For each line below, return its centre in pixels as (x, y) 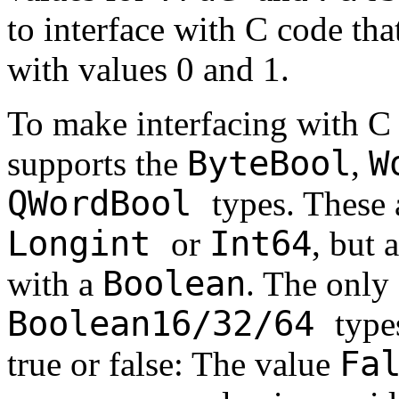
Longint (89, 244)
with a (55, 284)
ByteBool (269, 164)
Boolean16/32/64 (171, 324)
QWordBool (110, 204)
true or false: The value (173, 364)
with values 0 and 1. (148, 69)
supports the (97, 164)
